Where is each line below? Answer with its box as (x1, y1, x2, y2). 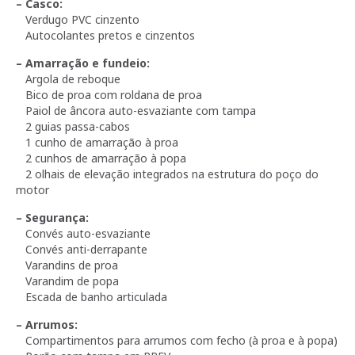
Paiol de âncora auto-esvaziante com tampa (16, 102, 256, 118)
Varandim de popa (16, 273, 119, 288)
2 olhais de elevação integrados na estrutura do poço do (16, 166, 319, 181)
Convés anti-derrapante (16, 241, 147, 257)
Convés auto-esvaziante (16, 225, 151, 241)
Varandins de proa (16, 257, 118, 273)
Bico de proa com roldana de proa (16, 86, 202, 102)
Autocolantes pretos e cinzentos (16, 27, 195, 43)
